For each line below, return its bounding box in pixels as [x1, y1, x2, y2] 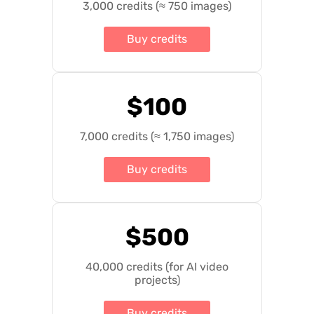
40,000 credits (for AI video [86, 259, 228, 273]
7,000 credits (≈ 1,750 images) [80, 129, 234, 143]
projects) [134, 273, 180, 287]
